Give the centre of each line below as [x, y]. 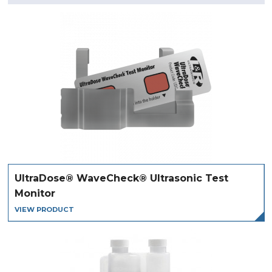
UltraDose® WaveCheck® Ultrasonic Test [121, 178]
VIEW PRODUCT [44, 209]
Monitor [35, 193]
